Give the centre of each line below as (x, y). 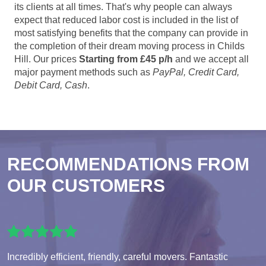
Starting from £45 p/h (126, 59)
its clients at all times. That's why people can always (123, 7)
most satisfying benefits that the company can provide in (131, 33)
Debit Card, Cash (51, 85)
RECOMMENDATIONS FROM (128, 164)
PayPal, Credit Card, (196, 72)
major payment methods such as (83, 72)
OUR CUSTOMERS (86, 186)
